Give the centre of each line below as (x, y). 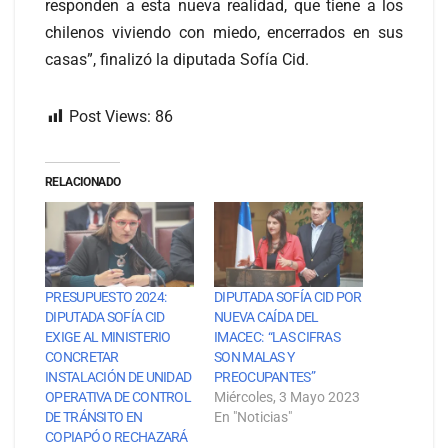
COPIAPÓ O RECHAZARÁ (116, 437)
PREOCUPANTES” (264, 377)
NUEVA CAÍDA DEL (266, 317)
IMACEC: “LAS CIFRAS (277, 337)
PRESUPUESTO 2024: (106, 297)
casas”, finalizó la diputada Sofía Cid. (177, 59)
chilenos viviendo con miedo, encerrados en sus (224, 32)
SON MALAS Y (254, 357)
